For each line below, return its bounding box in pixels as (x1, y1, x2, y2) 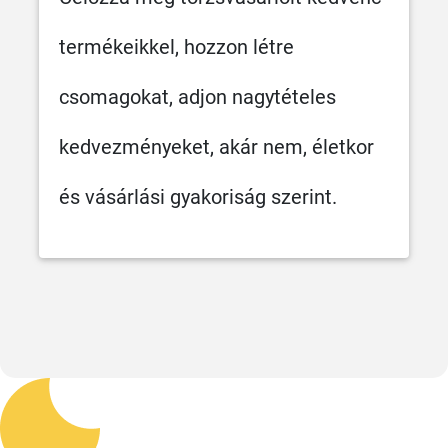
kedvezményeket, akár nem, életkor (59, 134, 374, 159)
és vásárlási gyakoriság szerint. (59, 184, 337, 209)
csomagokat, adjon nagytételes (59, 84, 336, 109)
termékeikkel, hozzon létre (59, 34, 294, 59)
